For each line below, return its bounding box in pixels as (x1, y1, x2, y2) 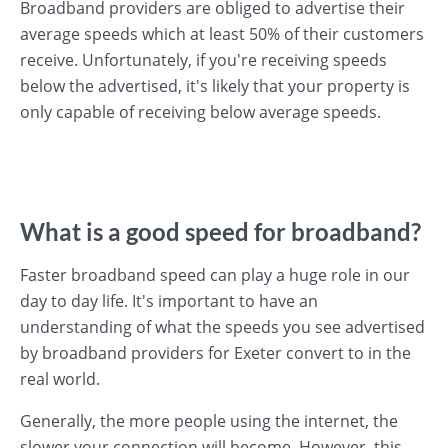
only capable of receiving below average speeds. (20, 101, 381, 123)
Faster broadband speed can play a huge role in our (20, 264, 410, 286)
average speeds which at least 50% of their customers (20, 23, 424, 45)
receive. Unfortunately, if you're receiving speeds (20, 49, 387, 71)
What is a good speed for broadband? (20, 217, 421, 246)
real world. (20, 368, 100, 390)
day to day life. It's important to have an (20, 290, 318, 312)
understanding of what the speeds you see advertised (20, 316, 425, 338)
